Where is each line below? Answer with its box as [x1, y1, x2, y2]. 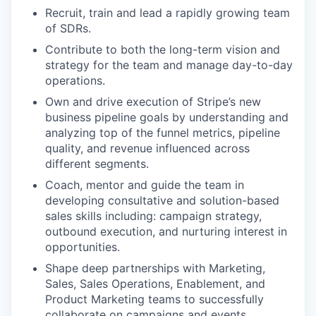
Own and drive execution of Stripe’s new [45, 95, 261, 109]
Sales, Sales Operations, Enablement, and [45, 276, 265, 291]
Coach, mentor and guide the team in [45, 178, 244, 192]
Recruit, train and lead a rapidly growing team [45, 6, 290, 20]
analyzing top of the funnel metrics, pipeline [45, 126, 280, 140]
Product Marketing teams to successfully [45, 292, 264, 306]
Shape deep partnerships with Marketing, [45, 261, 265, 275]
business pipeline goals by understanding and [45, 110, 288, 124]
